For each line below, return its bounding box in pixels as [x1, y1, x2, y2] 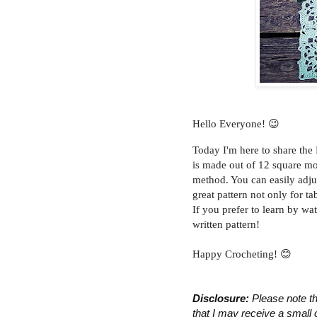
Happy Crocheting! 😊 [192, 247, 292, 260]
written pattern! [192, 217, 260, 230]
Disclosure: [192, 292, 249, 304]
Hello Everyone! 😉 [192, 117, 279, 130]
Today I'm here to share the [192, 143, 316, 156]
